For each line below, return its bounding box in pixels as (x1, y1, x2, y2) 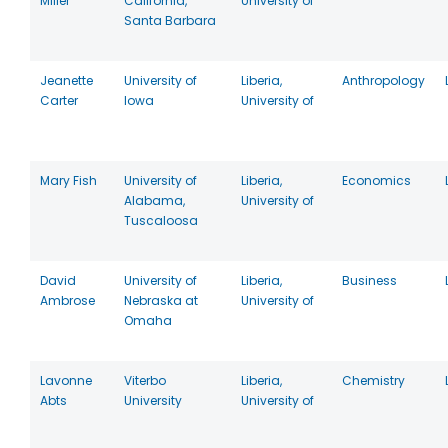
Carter (40, 92, 78, 109)
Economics (342, 172, 411, 189)
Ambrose (40, 292, 95, 309)
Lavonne (40, 372, 92, 389)
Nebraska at (124, 292, 198, 309)
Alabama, (124, 192, 185, 209)
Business (342, 272, 397, 289)
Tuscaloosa (124, 212, 198, 229)
